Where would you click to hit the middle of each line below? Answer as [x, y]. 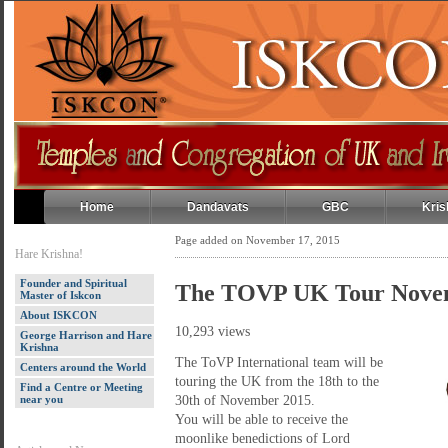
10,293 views [212, 331]
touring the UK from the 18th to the [277, 381]
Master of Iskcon [60, 295]
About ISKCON [58, 315]
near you [41, 399]
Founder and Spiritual [73, 283]
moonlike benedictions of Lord [262, 438]
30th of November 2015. [245, 400]
